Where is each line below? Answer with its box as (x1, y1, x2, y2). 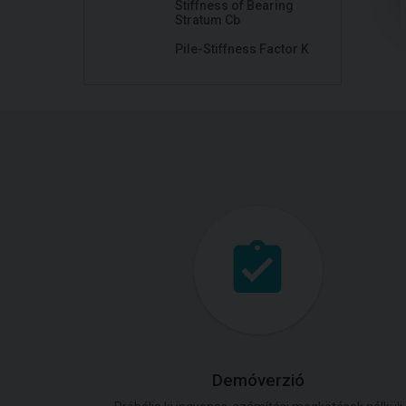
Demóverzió (212, 371, 304, 391)
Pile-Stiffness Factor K (175, 42, 309, 56)
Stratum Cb (175, 13, 240, 27)
